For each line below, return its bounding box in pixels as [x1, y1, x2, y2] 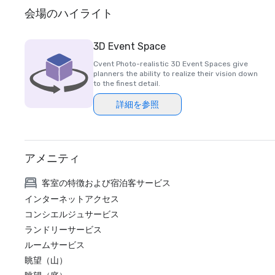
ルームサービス [25, 240, 85, 250]
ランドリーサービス [25, 225, 102, 235]
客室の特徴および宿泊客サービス [42, 177, 171, 188]
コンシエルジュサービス [25, 209, 119, 220]
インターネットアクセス [25, 194, 119, 204]
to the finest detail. [93, 79, 160, 88]
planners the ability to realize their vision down [93, 69, 258, 78]
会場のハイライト [25, 7, 113, 20]
